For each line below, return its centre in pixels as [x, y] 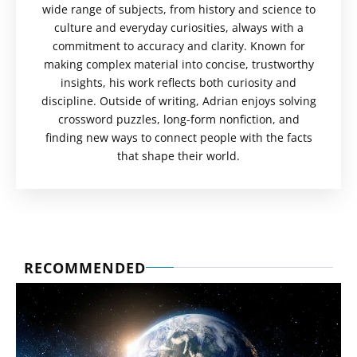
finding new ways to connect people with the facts [178, 137]
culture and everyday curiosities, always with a [178, 27]
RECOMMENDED [85, 267]
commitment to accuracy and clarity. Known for [178, 45]
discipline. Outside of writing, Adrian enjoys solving [178, 100]
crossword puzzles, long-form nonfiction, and [178, 119]
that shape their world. [178, 155]
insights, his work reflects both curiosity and [178, 82]
